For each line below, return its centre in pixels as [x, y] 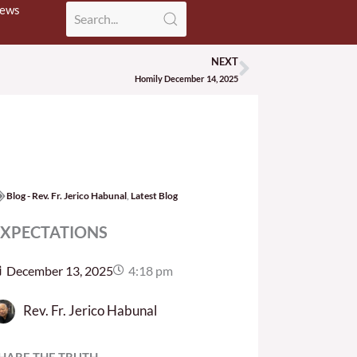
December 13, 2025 [59, 270]
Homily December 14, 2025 [186, 78]
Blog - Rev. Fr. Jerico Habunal [66, 195]
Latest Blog [154, 195]
